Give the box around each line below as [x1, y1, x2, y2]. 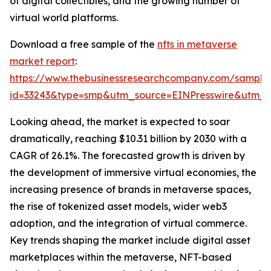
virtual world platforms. [10, 11, 118, 24]
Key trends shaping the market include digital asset [10, 234, 250, 247]
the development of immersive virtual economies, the [10, 166, 256, 179]
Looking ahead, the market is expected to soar [10, 116, 230, 128]
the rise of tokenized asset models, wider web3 [10, 200, 227, 213]
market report [10, 55, 75, 68]
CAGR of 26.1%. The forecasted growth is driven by [10, 149, 245, 162]
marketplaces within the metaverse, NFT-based [10, 251, 232, 264]
